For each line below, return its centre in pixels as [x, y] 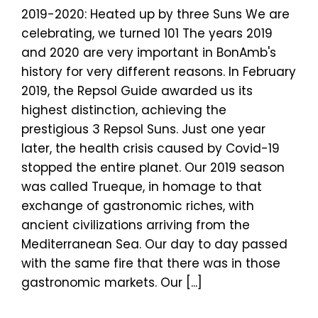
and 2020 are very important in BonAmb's [149, 52]
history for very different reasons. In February [159, 71]
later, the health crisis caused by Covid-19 [150, 148]
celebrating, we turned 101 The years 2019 [147, 33]
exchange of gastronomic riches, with [138, 205]
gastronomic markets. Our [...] [112, 282]
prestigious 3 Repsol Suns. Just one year [143, 129]
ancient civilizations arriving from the [136, 225]
